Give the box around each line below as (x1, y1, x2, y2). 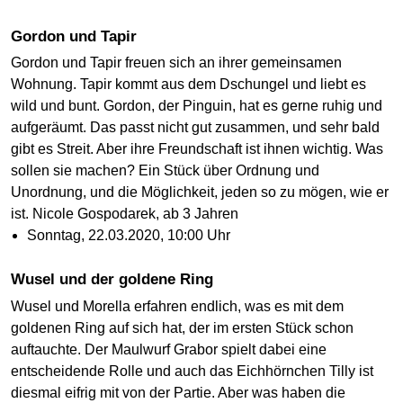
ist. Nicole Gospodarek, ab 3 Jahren (11, 206, 238, 222)
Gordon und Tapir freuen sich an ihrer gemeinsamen (11, 55, 342, 71)
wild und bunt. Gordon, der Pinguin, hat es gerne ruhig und (11, 98, 382, 114)
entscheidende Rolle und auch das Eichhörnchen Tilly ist (11, 363, 373, 380)
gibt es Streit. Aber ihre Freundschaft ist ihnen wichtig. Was (11, 141, 383, 157)
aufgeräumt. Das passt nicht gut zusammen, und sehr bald (11, 120, 380, 136)
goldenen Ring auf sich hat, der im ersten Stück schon (11, 320, 354, 336)
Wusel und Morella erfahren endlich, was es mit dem (11, 299, 344, 315)
